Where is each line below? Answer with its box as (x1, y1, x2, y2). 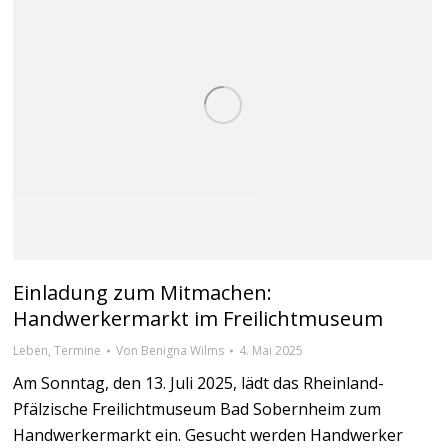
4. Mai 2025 (239, 342, 303, 360)
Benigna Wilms (141, 342, 224, 360)
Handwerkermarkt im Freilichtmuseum (13, 305, 383, 333)
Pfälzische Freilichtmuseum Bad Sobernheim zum (13, 398, 381, 421)
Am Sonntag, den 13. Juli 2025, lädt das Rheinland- (13, 372, 384, 395)
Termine (54, 342, 101, 360)
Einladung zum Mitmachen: (13, 279, 272, 307)
